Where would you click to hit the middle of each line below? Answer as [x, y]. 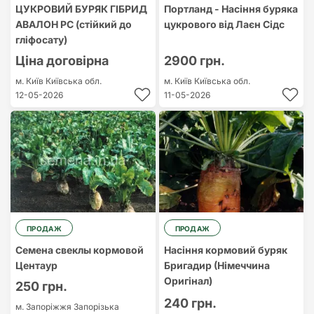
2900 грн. [194, 61]
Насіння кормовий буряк [225, 250]
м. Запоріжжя [45, 307]
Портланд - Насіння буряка [231, 9]
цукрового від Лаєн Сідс [224, 24]
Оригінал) [188, 281]
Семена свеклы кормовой [80, 250]
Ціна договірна [62, 61]
